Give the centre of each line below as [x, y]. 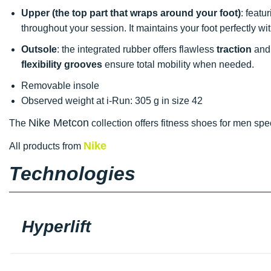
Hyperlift [56, 226]
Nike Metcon [59, 122]
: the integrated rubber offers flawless [137, 49]
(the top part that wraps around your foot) [146, 13]
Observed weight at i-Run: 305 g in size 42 [112, 100]
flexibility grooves [62, 64]
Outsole [39, 49]
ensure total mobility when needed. [178, 64]
